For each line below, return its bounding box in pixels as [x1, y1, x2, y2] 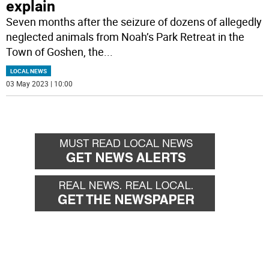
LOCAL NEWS [10, 67, 47, 76]
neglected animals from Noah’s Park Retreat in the [6, 29, 245, 44]
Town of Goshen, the [6, 44, 104, 59]
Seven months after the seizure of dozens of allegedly [6, 14, 262, 29]
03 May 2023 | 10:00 [6, 79, 73, 89]
